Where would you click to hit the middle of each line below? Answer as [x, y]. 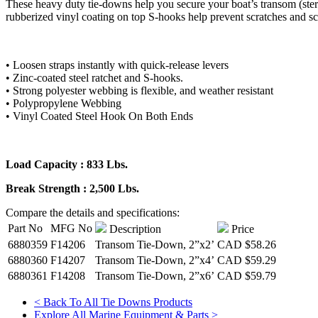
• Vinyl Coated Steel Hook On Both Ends [99, 116]
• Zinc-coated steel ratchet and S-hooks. [94, 78]
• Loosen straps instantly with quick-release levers [117, 65]
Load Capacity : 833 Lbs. [67, 165]
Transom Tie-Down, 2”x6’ [155, 276]
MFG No [71, 229]
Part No [25, 229]
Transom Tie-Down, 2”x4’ [155, 261]
